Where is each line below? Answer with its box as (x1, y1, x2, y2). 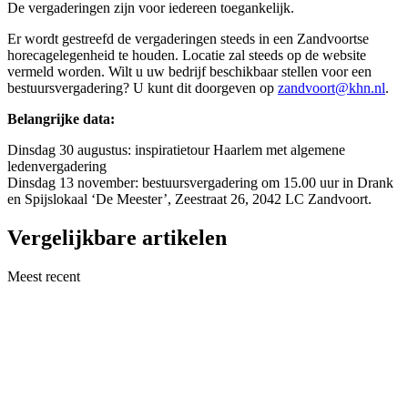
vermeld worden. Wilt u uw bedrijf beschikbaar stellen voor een (7, 64, 372, 80)
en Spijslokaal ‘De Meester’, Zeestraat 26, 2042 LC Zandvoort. (7, 191, 372, 208)
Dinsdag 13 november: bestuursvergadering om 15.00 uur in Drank (7, 175, 393, 191)
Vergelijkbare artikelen (7, 226, 227, 250)
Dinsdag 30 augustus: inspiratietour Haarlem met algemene (7, 142, 345, 158)
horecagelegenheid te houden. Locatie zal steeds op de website (7, 47, 366, 64)
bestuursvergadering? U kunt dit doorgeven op (7, 80, 278, 97)
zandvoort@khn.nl (278, 80, 385, 97)
